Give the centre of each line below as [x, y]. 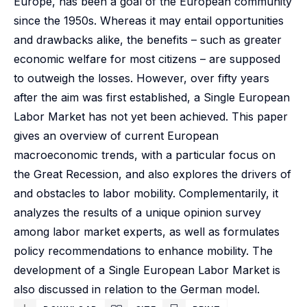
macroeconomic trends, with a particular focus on [145, 155]
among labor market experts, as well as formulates [147, 232]
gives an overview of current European [116, 136]
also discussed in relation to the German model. [137, 289]
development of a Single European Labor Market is [147, 270]
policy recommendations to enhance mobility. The [143, 251]
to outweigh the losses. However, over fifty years [142, 78]
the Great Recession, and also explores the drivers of [152, 174]
